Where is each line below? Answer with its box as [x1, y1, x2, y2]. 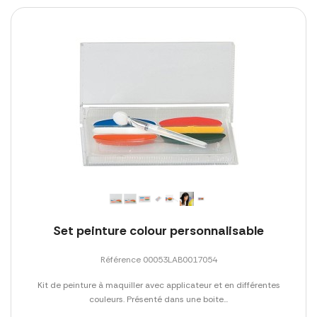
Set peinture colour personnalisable [53, 221, 264, 239]
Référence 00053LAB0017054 [100, 253, 217, 265]
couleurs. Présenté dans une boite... [89, 293, 228, 305]
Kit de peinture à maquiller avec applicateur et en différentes [37, 279, 280, 291]
